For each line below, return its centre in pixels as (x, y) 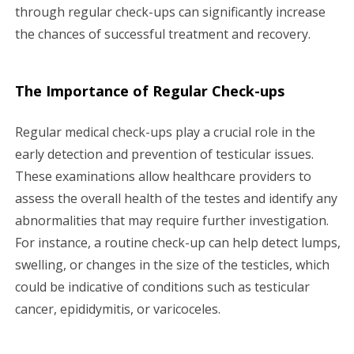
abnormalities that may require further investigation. (172, 220)
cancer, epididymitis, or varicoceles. (118, 309)
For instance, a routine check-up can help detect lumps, (178, 242)
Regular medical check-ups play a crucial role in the (165, 132)
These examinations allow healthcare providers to (163, 176)
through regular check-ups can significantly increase (170, 11)
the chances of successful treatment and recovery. (163, 34)
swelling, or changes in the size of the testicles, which (172, 264)
